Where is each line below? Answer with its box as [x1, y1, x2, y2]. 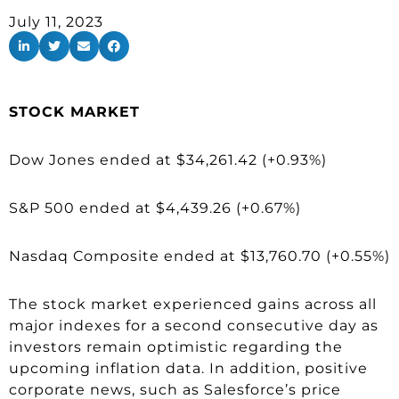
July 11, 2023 [9, 13, 103, 30]
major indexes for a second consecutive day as [9, 316, 379, 334]
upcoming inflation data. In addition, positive [9, 359, 368, 377]
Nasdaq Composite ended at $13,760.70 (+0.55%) [9, 247, 390, 265]
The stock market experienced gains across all [9, 295, 377, 313]
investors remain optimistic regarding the [9, 338, 343, 355]
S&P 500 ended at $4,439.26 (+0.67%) [9, 199, 301, 216]
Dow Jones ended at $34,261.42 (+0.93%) [9, 151, 327, 168]
